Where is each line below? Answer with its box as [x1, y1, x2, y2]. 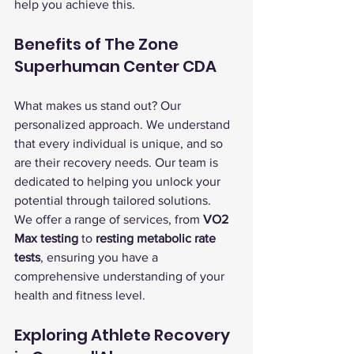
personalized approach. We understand [14, 118, 233, 131]
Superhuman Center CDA [14, 55, 217, 77]
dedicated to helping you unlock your [14, 175, 224, 188]
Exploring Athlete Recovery [14, 324, 233, 346]
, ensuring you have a [40, 250, 161, 264]
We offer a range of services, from [14, 213, 203, 226]
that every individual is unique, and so [14, 137, 226, 150]
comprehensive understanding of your [14, 269, 228, 283]
